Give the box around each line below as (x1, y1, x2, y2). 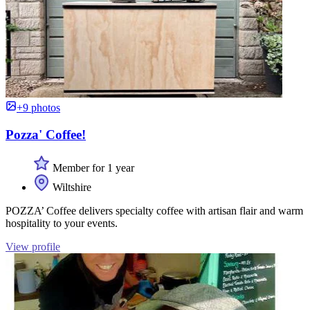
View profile (6, 241, 60, 253)
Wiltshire (50, 181, 91, 194)
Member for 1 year (50, 162, 134, 174)
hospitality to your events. (6, 217, 118, 230)
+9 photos (17, 102, 60, 113)
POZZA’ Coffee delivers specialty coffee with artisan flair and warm (6, 205, 303, 217)
